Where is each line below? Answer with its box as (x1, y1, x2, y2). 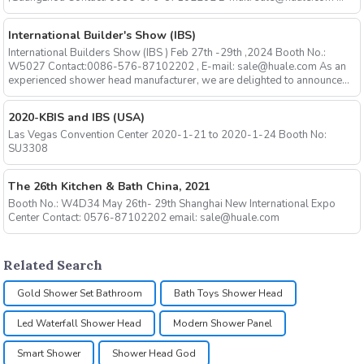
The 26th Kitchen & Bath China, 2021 (7, 178, 210, 194)
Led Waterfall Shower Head (17, 316, 142, 330)
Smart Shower (17, 346, 81, 360)
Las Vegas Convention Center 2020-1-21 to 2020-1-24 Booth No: (7, 128, 209, 143)
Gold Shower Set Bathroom (17, 286, 143, 300)
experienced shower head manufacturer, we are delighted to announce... (7, 72, 349, 88)
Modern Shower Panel (173, 316, 273, 330)
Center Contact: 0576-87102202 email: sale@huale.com (168, 210, 279, 225)
